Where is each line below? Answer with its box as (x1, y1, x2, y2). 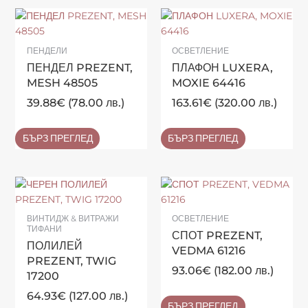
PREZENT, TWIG (26, 254, 116, 268)
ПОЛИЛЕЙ (26, 239, 82, 253)
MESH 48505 (26, 76, 98, 90)
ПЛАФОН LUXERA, (172, 61, 274, 75)
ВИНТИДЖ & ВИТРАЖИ (26, 214, 119, 224)
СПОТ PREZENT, (172, 229, 263, 243)
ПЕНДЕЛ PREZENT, (26, 61, 133, 75)
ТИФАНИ (26, 224, 62, 234)
